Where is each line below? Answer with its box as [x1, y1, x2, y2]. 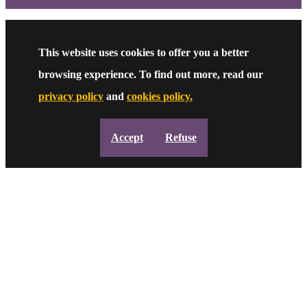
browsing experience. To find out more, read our [38, 69, 263, 81]
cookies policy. [127, 90, 193, 103]
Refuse [164, 132, 197, 144]
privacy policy [38, 90, 103, 103]
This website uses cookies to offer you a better [38, 47, 249, 59]
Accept [110, 132, 143, 144]
